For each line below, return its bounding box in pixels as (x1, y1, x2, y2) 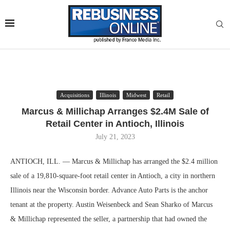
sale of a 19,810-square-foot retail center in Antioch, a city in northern (10, 172, 215, 180)
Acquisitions (60, 92, 89, 98)
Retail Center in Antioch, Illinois (46, 119, 184, 129)
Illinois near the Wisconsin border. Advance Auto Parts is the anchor (10, 186, 208, 194)
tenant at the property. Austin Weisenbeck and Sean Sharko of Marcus (10, 201, 213, 208)
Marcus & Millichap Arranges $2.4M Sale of (21, 106, 209, 117)
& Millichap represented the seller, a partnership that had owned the (10, 215, 207, 223)
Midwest (126, 92, 146, 98)
